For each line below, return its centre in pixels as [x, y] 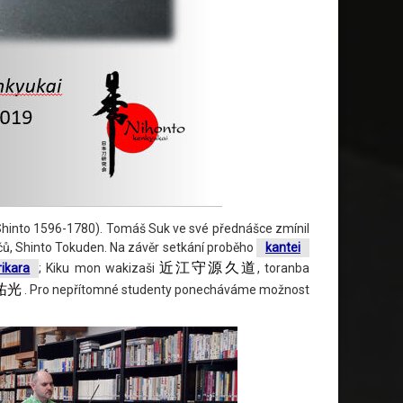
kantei [283, 248]
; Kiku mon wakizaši [99, 269]
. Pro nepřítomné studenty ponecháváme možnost [166, 290]
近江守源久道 [208, 268]
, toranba [283, 269]
